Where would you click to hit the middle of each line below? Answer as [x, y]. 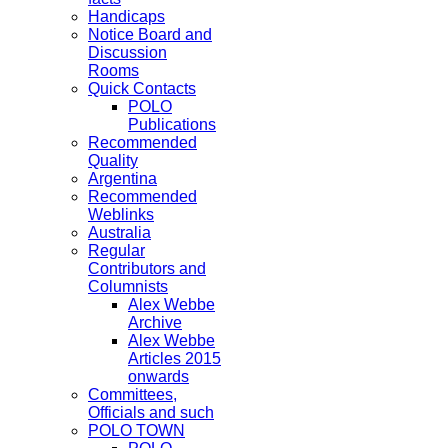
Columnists [128, 286]
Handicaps [126, 16]
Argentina [122, 178]
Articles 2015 [174, 358]
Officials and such [151, 412]
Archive [155, 322]
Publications [172, 124]
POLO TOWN [136, 430]
